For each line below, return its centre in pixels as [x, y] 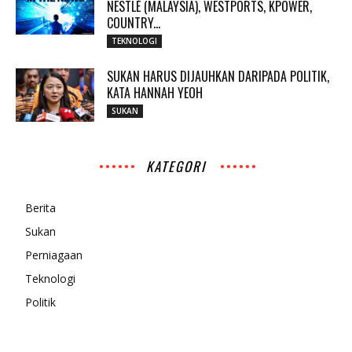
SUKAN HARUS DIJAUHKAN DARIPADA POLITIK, [218, 76]
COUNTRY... [134, 23]
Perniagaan [54, 255]
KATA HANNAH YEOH [155, 93]
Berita [40, 208]
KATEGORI [176, 166]
